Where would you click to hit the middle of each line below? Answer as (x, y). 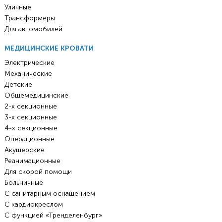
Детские (18, 85)
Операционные (29, 139)
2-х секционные (30, 107)
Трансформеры (29, 18)
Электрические (29, 63)
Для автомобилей (33, 29)
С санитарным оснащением (50, 194)
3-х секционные (30, 117)
